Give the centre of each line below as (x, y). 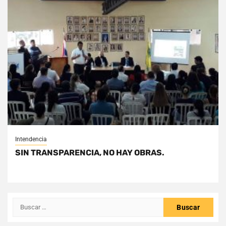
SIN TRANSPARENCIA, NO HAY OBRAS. (90, 152)
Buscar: (26, 203)
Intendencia (31, 139)
